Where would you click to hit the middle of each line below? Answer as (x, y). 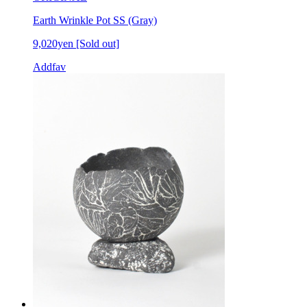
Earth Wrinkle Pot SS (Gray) (95, 20)
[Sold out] (98, 43)
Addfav (49, 66)
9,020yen (53, 43)
